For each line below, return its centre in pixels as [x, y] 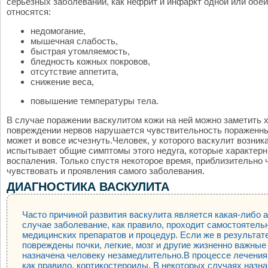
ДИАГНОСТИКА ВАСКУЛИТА [88, 187]
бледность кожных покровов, [90, 61]
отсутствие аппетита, [74, 71]
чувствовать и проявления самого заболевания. [106, 171]
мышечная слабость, [74, 41]
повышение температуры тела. [95, 101]
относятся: [29, 12]
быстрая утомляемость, [80, 51]
